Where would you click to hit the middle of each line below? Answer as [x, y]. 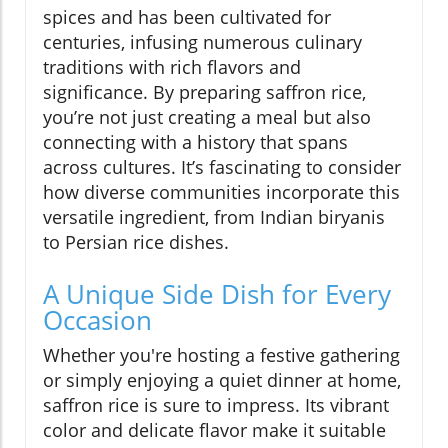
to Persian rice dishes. [136, 242]
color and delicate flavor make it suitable [214, 430]
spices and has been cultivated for [187, 17]
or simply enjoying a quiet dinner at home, [222, 380]
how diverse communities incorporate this [221, 192]
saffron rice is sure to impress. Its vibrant [216, 405]
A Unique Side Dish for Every [217, 294]
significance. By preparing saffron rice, [204, 92]
